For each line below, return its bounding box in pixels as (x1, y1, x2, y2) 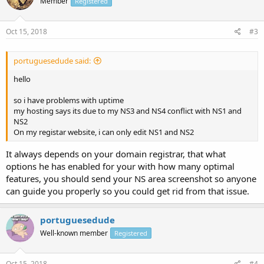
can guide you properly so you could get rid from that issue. (6, 185, 249, 197)
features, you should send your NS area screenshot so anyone (6, 173, 256, 184)
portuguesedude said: (14, 55, 91, 66)
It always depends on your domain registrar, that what (6, 148, 226, 160)
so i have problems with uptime (14, 94, 124, 105)
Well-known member (40, 228, 108, 238)
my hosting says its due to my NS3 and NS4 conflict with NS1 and (14, 105, 242, 116)
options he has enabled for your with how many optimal (6, 160, 235, 172)
